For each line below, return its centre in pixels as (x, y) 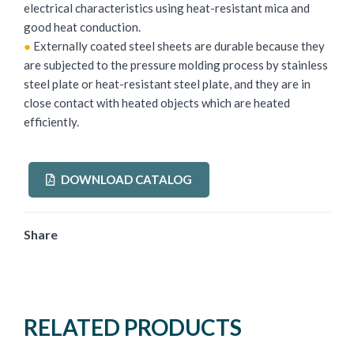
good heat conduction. (82, 26)
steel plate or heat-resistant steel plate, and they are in (167, 83)
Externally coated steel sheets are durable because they (178, 45)
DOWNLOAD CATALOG (125, 179)
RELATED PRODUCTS (133, 327)
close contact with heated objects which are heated (157, 102)
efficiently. (51, 121)
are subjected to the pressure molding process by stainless (176, 64)
